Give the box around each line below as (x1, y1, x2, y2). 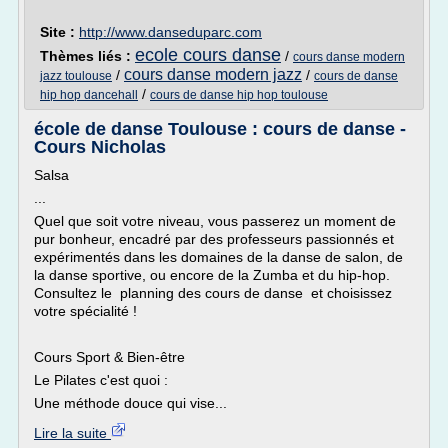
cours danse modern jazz (124, 66, 302, 83)
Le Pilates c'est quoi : (34, 372, 168, 388)
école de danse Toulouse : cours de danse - (34, 119, 406, 139)
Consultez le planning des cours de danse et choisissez (34, 285, 392, 301)
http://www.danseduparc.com (79, 24, 262, 40)
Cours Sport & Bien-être (34, 349, 185, 365)
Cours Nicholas (34, 137, 166, 157)
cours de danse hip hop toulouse (150, 88, 328, 102)
